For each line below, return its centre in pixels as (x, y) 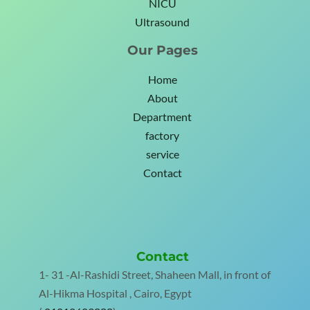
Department (162, 117)
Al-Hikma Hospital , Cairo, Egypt (115, 293)
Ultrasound (162, 22)
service (162, 154)
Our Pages (162, 51)
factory (162, 135)
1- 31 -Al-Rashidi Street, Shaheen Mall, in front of (155, 274)
